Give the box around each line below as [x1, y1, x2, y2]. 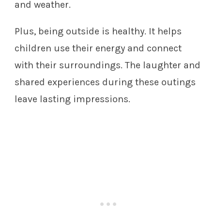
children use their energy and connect [15, 42, 182, 54]
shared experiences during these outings [15, 76, 196, 88]
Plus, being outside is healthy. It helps [15, 25, 182, 37]
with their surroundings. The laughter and [15, 59, 201, 71]
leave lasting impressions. [15, 93, 130, 105]
